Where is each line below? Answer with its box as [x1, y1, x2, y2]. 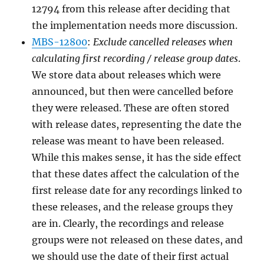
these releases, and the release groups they [32, 200, 233, 213]
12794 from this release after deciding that [32, 2, 231, 15]
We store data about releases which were [32, 68, 222, 81]
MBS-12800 [32, 35, 88, 48]
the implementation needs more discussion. [32, 19, 238, 31]
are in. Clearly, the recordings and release [32, 217, 225, 229]
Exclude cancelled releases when [93, 35, 233, 48]
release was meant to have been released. [32, 134, 225, 147]
